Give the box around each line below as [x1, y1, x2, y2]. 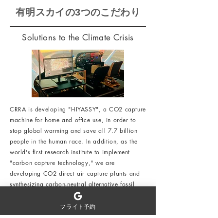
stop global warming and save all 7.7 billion [10, 127, 138, 135]
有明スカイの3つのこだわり [15, 7, 141, 18]
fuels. [10, 191, 25, 199]
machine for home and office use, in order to [10, 116, 136, 124]
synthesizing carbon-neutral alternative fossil [10, 180, 135, 188]
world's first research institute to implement [10, 148, 130, 156]
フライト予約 [60, 202, 96, 210]
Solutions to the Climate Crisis [22, 32, 134, 43]
